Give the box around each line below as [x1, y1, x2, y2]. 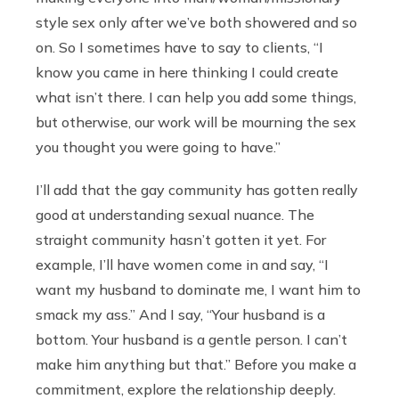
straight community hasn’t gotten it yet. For [36, 231, 326, 249]
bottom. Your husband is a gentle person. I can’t [36, 330, 347, 349]
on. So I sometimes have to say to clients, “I [36, 38, 323, 57]
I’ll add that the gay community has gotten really [36, 181, 358, 199]
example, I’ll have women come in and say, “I [36, 256, 329, 274]
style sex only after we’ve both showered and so [36, 13, 357, 32]
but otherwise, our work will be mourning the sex [36, 113, 356, 132]
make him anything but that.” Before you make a [36, 355, 356, 374]
